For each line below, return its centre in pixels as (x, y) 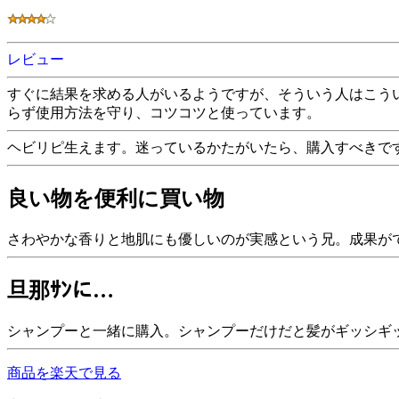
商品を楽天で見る (64, 372)
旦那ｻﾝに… (61, 290)
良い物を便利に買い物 (116, 198)
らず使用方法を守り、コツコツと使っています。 (164, 113)
